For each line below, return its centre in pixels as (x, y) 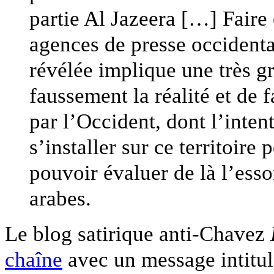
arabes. (60, 198)
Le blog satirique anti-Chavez (138, 234)
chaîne (34, 260)
